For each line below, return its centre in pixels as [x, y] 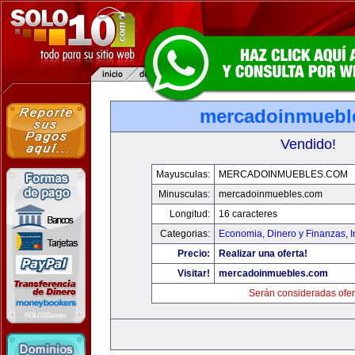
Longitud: [190, 214]
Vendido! [308, 144]
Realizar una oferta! [263, 254]
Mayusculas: [183, 174]
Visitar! [194, 273]
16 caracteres [248, 214]
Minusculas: [184, 194]
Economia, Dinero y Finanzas [282, 234]
